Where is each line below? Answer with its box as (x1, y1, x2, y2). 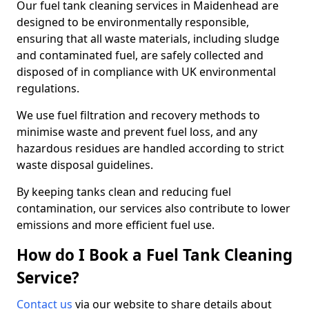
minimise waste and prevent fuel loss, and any (17, 124, 257, 139)
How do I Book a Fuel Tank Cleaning (17, 244, 292, 266)
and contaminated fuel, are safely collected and (17, 48, 263, 63)
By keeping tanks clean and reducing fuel (17, 184, 231, 199)
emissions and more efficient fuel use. (17, 217, 215, 232)
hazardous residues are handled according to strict (17, 141, 284, 156)
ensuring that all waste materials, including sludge (17, 31, 279, 46)
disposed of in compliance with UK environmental (17, 64, 276, 79)
